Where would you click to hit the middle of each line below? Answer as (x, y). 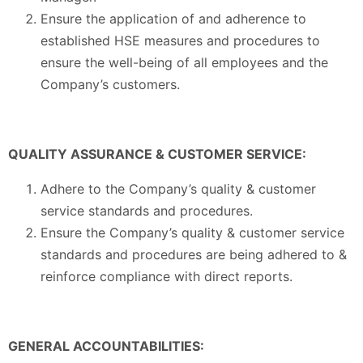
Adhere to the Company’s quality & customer (178, 189)
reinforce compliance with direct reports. (167, 277)
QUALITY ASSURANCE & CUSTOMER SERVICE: (157, 154)
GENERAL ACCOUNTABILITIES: (106, 346)
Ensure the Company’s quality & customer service (192, 233)
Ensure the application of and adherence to (173, 19)
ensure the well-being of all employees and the (184, 63)
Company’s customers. (110, 85)
